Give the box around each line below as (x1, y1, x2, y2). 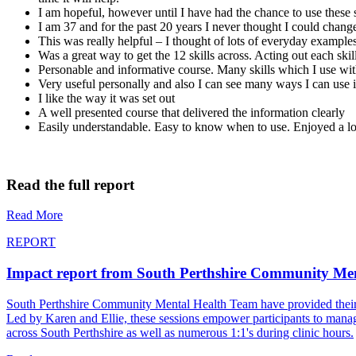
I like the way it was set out (38, 91, 175, 105)
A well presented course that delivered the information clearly (38, 105, 345, 119)
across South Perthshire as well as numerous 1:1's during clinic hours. (6, 325, 354, 339)
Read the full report (6, 176, 134, 193)
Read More (6, 208, 63, 222)
